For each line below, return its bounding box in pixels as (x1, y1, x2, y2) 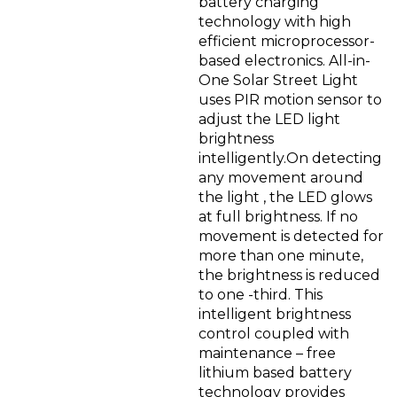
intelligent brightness (198, 305, 351, 323)
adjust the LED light (198, 110, 340, 128)
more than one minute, (198, 246, 363, 264)
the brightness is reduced (198, 266, 380, 284)
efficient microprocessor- (198, 32, 375, 50)
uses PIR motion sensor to (198, 90, 382, 108)
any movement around (198, 168, 363, 186)
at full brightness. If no (198, 207, 358, 225)
